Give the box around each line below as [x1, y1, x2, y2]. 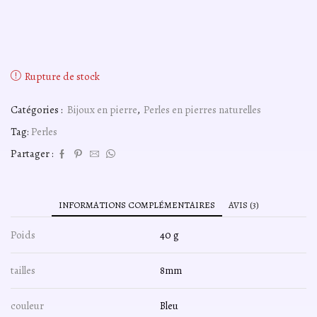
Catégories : [11, 103, 65, 117]
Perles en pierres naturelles [144, 103, 261, 117]
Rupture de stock [25, 69, 100, 84]
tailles [11, 263, 35, 278]
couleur [11, 299, 44, 313]
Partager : [11, 146, 54, 161]
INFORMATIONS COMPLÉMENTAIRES [58, 199, 215, 212]
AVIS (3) [228, 199, 259, 212]
